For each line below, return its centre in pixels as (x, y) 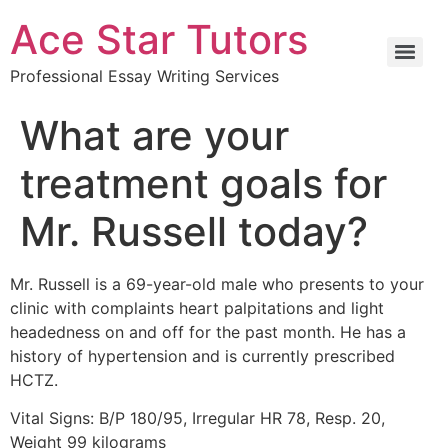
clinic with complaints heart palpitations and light (197, 308)
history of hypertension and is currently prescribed (202, 356)
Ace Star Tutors (159, 39)
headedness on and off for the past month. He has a (208, 332)
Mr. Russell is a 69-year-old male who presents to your (217, 284)
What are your (154, 135)
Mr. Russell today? (194, 231)
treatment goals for (203, 183)
